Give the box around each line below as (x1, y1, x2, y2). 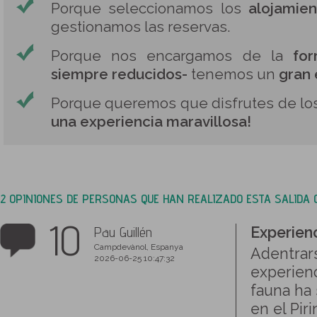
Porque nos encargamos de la (51, 47, 294, 64)
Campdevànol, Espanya (94, 242, 183, 252)
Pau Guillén (94, 224, 152, 241)
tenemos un (188, 66, 279, 83)
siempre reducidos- (51, 66, 188, 83)
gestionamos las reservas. (51, 18, 230, 35)
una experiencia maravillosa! (51, 113, 251, 130)
